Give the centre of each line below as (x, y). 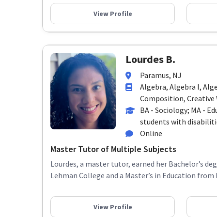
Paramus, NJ (161, 75)
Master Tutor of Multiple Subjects (113, 149)
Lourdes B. (150, 59)
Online (151, 133)
